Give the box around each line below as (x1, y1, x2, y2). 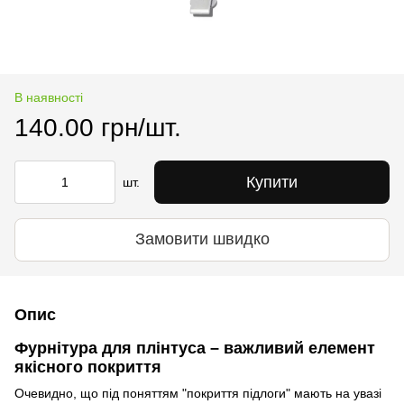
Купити (246, 172, 298, 191)
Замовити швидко (134, 230, 270, 249)
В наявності (14, 89, 83, 105)
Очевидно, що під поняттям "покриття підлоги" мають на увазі (14, 385, 381, 400)
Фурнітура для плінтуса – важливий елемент (14, 338, 375, 357)
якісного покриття (14, 357, 161, 376)
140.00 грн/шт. (14, 113, 181, 142)
